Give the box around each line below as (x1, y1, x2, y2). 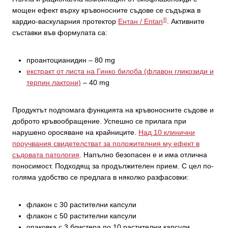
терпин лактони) (26, 78, 81, 87)
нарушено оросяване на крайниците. (12, 128, 138, 136)
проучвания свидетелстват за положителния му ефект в (12, 139, 199, 148)
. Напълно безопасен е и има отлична (79, 150, 207, 159)
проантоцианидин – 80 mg (26, 55, 115, 64)
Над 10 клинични (138, 128, 195, 136)
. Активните (167, 17, 205, 25)
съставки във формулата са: (12, 28, 107, 37)
